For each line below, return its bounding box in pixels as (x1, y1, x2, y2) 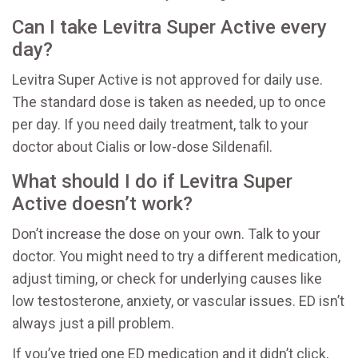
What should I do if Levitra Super (12, 170, 292, 193)
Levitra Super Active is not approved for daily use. (12, 71, 323, 89)
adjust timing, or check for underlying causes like (12, 270, 322, 288)
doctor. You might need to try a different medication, (12, 248, 340, 265)
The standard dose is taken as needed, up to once (12, 93, 326, 111)
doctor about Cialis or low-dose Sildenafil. (12, 138, 272, 156)
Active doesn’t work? (12, 193, 193, 216)
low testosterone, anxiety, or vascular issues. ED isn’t (12, 292, 344, 310)
